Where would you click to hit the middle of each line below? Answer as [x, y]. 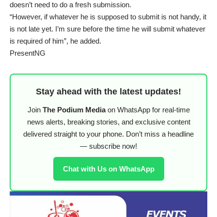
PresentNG [28, 53]
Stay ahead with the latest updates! [108, 91]
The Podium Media [74, 109]
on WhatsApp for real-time [147, 109]
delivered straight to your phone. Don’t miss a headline [108, 134]
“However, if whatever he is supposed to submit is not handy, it [108, 16]
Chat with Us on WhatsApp [108, 169]
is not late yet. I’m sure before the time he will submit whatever [108, 29]
